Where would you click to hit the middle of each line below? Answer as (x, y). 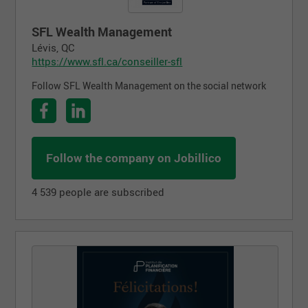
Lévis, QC (54, 47)
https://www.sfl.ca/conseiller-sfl (107, 61)
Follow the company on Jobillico (134, 157)
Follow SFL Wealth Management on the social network (149, 86)
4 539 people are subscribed (98, 191)
